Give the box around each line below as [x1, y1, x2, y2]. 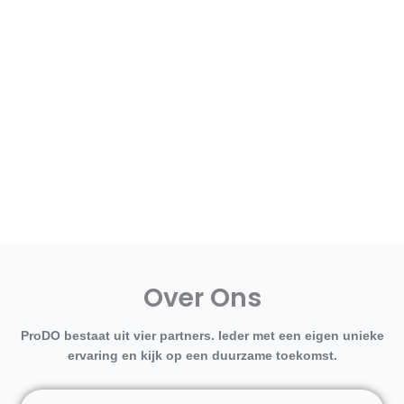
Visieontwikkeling [122, 10, 282, 33]
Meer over [169, 56, 235, 74]
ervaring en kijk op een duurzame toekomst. [67, 348, 337, 363]
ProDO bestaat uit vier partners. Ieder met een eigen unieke [20, 328, 384, 344]
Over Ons [142, 280, 262, 317]
